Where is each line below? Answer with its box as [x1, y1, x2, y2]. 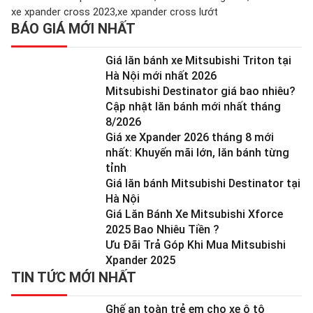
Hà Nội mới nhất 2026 [105, 69, 217, 83]
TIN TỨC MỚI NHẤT [11, 269, 136, 286]
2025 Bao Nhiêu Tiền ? [105, 223, 219, 237]
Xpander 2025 [105, 254, 175, 268]
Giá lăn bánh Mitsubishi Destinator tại [105, 177, 300, 191]
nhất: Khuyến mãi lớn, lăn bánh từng [105, 146, 289, 160]
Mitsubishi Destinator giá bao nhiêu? [105, 85, 296, 99]
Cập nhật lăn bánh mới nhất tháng [105, 100, 281, 114]
